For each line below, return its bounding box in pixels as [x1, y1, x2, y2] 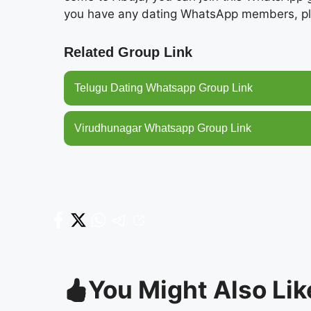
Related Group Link [64, 44, 192, 60]
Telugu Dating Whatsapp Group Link [74, 82, 253, 94]
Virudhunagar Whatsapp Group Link [74, 122, 251, 135]
